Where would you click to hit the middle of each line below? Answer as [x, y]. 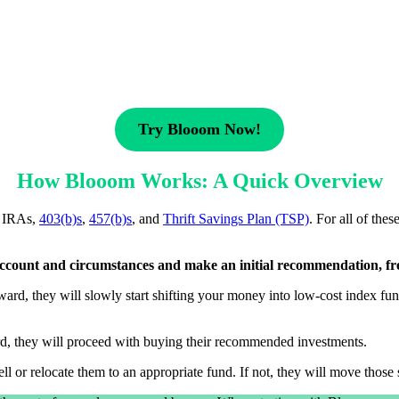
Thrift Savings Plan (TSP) [236, 219]
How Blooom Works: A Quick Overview [199, 181]
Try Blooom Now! [199, 130]
